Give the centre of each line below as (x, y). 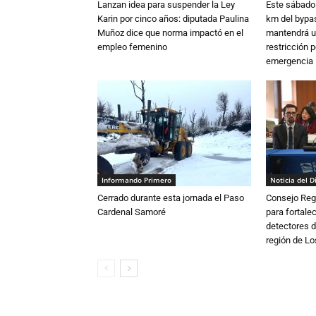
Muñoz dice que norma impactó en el (170, 33)
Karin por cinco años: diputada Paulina (173, 19)
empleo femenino (132, 47)
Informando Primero (136, 180)
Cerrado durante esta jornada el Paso (171, 198)
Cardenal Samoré (132, 212)
